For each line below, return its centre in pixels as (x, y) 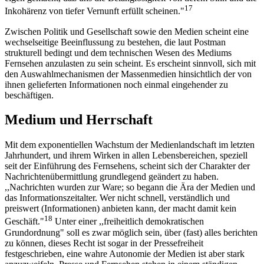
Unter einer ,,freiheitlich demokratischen (128, 222)
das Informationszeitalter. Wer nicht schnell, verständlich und (117, 198)
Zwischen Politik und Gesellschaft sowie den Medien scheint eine (127, 31)
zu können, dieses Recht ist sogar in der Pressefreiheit (104, 243)
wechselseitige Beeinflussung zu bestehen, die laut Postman (115, 42)
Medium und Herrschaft (79, 120)
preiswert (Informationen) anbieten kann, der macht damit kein (121, 209)
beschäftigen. (29, 95)
